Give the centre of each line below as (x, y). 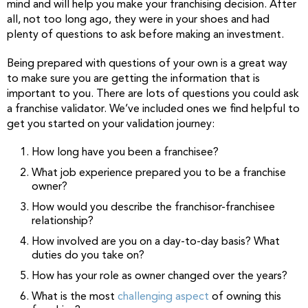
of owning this (245, 297)
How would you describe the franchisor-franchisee (153, 207)
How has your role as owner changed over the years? (159, 276)
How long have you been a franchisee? (125, 152)
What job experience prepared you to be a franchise (159, 173)
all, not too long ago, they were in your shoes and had (138, 20)
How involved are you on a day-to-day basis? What (156, 242)
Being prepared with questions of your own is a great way (147, 64)
